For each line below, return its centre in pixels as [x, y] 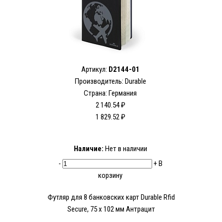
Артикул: [95, 70]
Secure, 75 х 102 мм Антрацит [111, 209]
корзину [110, 176]
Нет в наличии [125, 149]
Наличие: [88, 149]
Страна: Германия [110, 93]
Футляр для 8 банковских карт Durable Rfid [111, 197]
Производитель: [100, 82]
